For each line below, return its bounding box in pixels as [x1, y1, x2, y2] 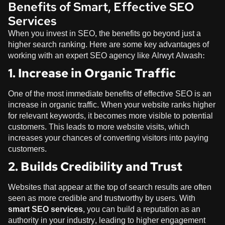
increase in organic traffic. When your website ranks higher [8, 97, 215, 112]
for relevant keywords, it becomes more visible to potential [8, 108, 213, 123]
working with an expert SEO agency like [8, 48, 152, 63]
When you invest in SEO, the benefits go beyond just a [8, 26, 201, 41]
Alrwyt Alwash [152, 48, 202, 63]
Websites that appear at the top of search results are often [8, 179, 211, 194]
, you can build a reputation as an [83, 201, 200, 216]
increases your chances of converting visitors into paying [8, 130, 208, 145]
